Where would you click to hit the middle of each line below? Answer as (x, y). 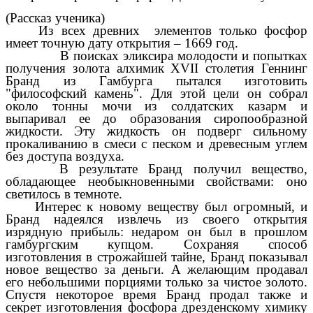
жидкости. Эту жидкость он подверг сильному (156, 131)
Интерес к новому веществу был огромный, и (156, 206)
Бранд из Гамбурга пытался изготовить (156, 80)
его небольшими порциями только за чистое (136, 282)
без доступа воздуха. (65, 156)
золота (91, 68)
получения (39, 68)
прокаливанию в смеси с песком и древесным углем (156, 143)
